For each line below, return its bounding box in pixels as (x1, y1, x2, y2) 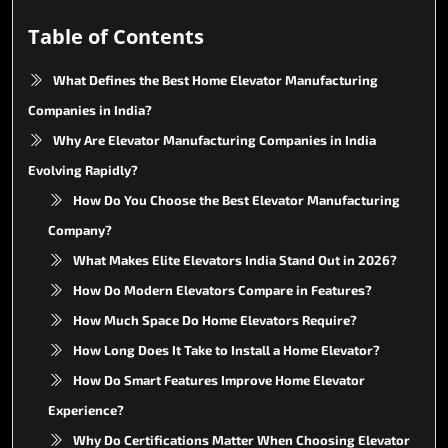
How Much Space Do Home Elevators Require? (73, 311, 357, 328)
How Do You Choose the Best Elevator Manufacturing (73, 191, 400, 208)
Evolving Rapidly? (28, 161, 138, 178)
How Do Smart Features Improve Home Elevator (73, 371, 365, 388)
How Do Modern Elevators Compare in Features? (73, 281, 372, 298)
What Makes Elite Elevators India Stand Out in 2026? (73, 251, 397, 268)
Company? (48, 221, 112, 238)
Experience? (48, 401, 124, 418)
